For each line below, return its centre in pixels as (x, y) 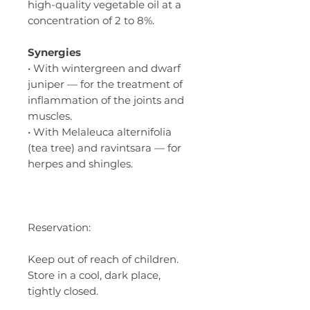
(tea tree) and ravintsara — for (104, 147)
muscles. (50, 116)
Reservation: (59, 227)
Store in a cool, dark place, (94, 275)
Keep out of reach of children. (103, 259)
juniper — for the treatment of (105, 84)
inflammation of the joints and (106, 100)
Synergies (54, 52)
